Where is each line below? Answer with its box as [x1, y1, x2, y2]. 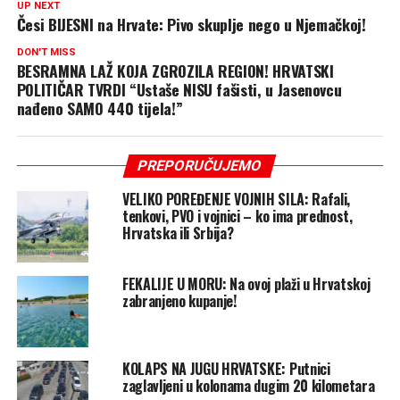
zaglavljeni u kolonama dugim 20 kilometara [121, 374, 375, 396]
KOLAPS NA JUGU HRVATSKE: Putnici [121, 357, 330, 379]
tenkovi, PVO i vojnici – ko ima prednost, [121, 204, 353, 227]
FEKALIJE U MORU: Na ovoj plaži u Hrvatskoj [121, 272, 371, 295]
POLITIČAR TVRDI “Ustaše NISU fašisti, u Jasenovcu [16, 77, 342, 101]
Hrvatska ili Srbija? [121, 221, 234, 244]
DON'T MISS [16, 46, 76, 58]
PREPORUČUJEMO [136, 156, 265, 174]
